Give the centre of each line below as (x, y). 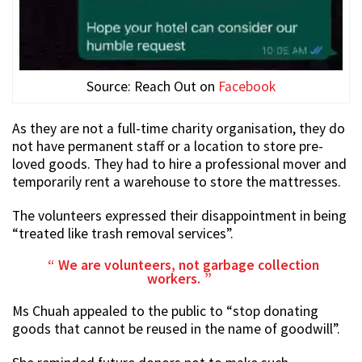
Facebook (247, 86)
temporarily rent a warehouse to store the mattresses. (177, 181)
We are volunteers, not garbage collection (188, 265)
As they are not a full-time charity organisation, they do (179, 128)
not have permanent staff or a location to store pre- (168, 146)
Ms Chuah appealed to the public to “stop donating (165, 311)
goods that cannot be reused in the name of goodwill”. (176, 328)
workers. (173, 278)
